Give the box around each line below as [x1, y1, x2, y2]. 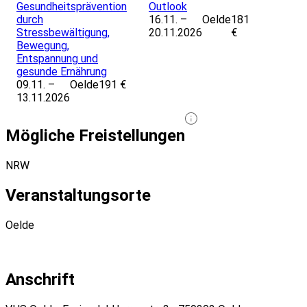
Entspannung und [16, 52, 98, 66]
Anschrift [5, 269, 75, 289]
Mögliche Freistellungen [5, 126, 185, 146]
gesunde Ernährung [16, 65, 107, 79]
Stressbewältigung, [16, 26, 110, 40]
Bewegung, [16, 39, 69, 53]
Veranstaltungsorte [5, 185, 151, 205]
